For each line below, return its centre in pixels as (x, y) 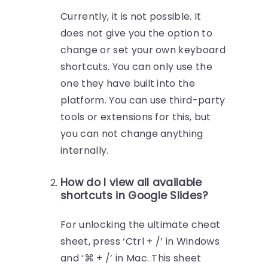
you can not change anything (132, 134)
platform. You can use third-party (143, 100)
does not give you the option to (137, 33)
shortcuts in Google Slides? (134, 196)
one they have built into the (128, 84)
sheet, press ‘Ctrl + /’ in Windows (140, 242)
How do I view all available (131, 183)
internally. (85, 151)
